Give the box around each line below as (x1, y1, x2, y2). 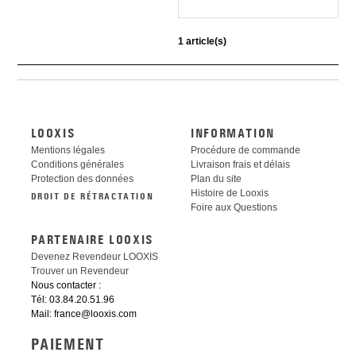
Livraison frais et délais (191, 158, 291, 170)
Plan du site (191, 172, 242, 184)
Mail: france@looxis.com (30, 308, 137, 319)
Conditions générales (30, 158, 124, 170)
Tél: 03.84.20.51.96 (30, 293, 114, 305)
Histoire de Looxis (191, 187, 269, 199)
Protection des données (30, 172, 133, 184)
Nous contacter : (30, 279, 101, 291)
